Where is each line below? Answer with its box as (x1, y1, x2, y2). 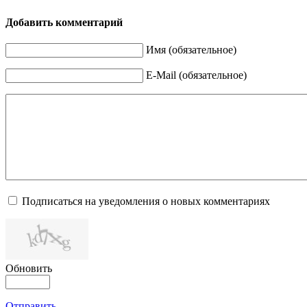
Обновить (5, 262, 52, 275)
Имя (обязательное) (146, 44, 236, 56)
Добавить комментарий (5, 16, 123, 28)
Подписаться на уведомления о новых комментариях (22, 195, 270, 208)
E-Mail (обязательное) (146, 69, 247, 82)
